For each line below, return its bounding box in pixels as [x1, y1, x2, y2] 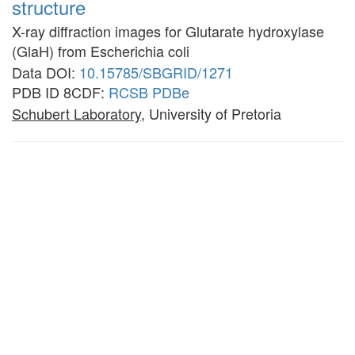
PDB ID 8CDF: [12, 82, 109, 102]
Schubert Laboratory [12, 103, 141, 124]
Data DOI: [12, 62, 79, 82]
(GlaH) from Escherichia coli [12, 40, 189, 61]
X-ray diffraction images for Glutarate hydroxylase [12, 21, 324, 41]
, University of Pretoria [141, 103, 281, 124]
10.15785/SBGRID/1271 [79, 62, 233, 82]
